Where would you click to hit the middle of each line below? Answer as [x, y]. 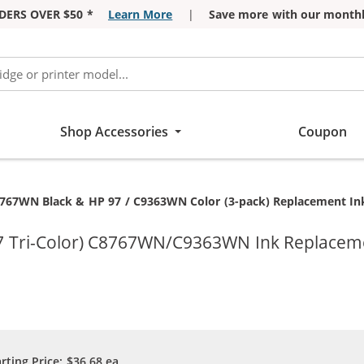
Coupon [322, 132]
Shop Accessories [114, 132]
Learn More [140, 14]
